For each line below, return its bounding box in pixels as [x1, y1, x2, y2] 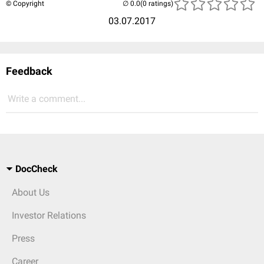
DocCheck [15, 163, 58, 174]
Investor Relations [12, 210, 86, 221]
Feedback [6, 65, 52, 77]
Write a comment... [8, 93, 85, 104]
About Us [12, 187, 49, 198]
